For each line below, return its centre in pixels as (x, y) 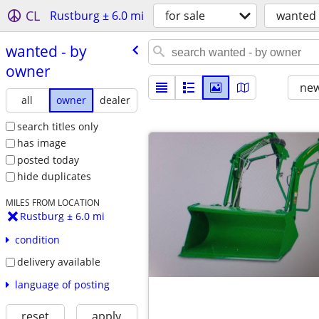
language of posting (62, 284)
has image (41, 143)
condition (37, 240)
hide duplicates (54, 177)
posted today (48, 159)
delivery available (58, 262)
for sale (185, 16)
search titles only (57, 126)
